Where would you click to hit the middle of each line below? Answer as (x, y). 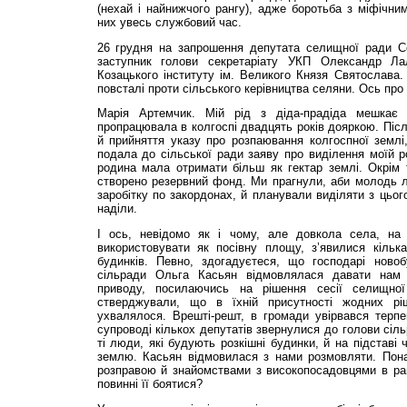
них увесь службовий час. (169, 22)
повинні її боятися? (149, 384)
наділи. (117, 209)
